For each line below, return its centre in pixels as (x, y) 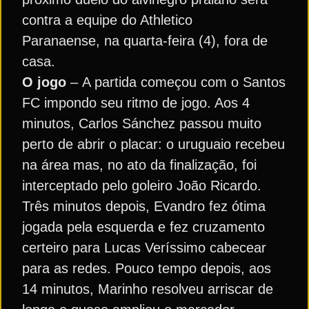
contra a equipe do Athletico (107, 20)
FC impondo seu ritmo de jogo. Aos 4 (136, 103)
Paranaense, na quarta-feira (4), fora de (145, 41)
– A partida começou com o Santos (176, 82)
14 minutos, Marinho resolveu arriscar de (148, 289)
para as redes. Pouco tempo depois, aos (147, 268)
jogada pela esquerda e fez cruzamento (143, 227)
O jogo (44, 82)
